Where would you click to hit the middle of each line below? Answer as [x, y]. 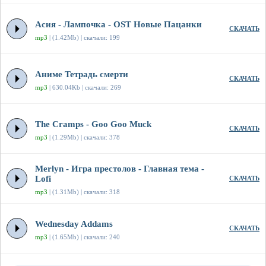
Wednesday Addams [74, 224]
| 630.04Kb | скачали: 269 [84, 88]
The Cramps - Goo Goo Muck [93, 124]
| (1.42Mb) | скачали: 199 [84, 38]
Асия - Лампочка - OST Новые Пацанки [118, 25]
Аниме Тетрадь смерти [82, 75]
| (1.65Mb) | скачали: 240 [84, 237]
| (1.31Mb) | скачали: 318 [84, 192]
